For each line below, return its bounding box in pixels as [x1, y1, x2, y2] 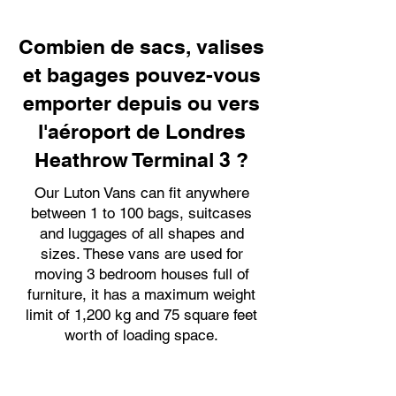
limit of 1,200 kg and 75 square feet [26, 306, 257, 324]
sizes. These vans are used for [40, 245, 243, 263]
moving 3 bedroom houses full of [34, 265, 249, 283]
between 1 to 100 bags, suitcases [31, 204, 252, 222]
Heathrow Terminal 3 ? [34, 148, 248, 171]
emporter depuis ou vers [23, 91, 260, 115]
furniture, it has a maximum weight [27, 286, 255, 303]
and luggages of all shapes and [39, 225, 244, 242]
